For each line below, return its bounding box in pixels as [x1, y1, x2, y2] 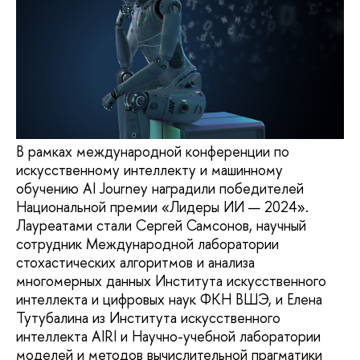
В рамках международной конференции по [16, 141, 289, 162]
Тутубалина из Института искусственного [16, 308, 280, 329]
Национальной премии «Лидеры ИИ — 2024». [16, 197, 309, 218]
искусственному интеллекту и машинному [16, 160, 283, 181]
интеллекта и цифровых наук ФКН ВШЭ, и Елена [16, 289, 322, 310]
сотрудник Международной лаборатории [16, 234, 279, 255]
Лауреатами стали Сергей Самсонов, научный [16, 215, 306, 236]
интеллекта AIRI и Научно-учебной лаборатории [16, 326, 321, 347]
